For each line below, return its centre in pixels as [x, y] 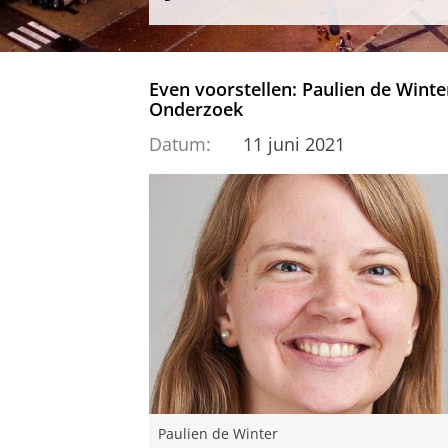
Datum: [180, 143]
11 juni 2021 [293, 143]
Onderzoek [198, 109]
